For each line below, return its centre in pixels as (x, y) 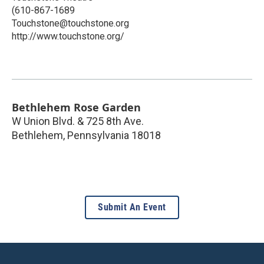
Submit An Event (132, 207)
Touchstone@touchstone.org (70, 23)
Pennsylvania (98, 135)
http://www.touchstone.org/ (68, 36)
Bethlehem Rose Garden (76, 107)
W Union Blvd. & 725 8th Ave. (78, 121)
